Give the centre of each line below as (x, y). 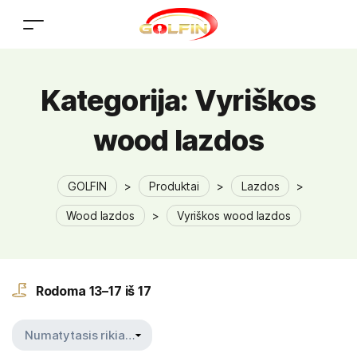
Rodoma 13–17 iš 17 (92, 291)
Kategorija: (118, 100)
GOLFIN (87, 186)
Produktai (174, 186)
